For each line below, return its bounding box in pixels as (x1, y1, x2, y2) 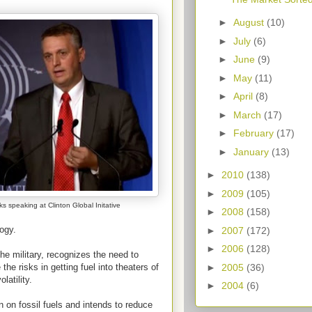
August (233, 17, 267, 29)
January (233, 146, 272, 157)
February (233, 127, 276, 139)
